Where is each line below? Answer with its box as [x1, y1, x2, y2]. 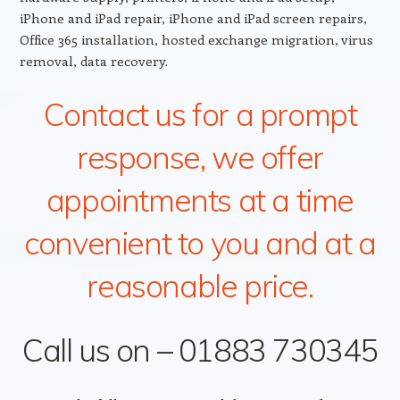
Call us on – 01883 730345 [22, 329, 378, 370]
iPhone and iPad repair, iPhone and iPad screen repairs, [19, 8, 367, 27]
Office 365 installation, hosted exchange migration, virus [19, 29, 373, 48]
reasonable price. [87, 265, 313, 305]
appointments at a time [46, 179, 354, 220]
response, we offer [77, 137, 323, 177]
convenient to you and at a [24, 222, 376, 262]
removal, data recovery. [19, 51, 168, 70]
